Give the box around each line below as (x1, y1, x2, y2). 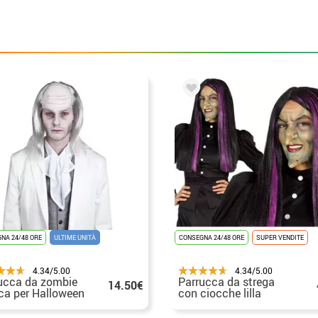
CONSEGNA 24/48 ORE (179, 232, 244, 242)
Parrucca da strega (178, 273, 275, 290)
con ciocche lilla (178, 285, 261, 301)
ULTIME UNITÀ (54, 232, 96, 242)
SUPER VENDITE (256, 232, 304, 242)
